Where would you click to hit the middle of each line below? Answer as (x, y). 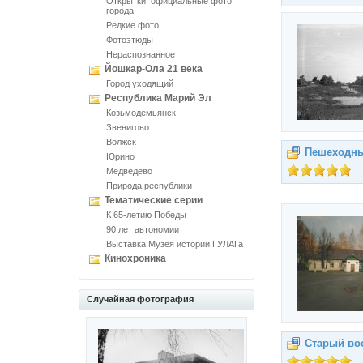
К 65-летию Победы (146, 215)
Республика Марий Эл (158, 98)
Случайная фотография (140, 299)
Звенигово (128, 127)
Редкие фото (132, 25)
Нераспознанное (141, 54)
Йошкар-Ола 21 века (154, 69)
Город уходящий (140, 83)
